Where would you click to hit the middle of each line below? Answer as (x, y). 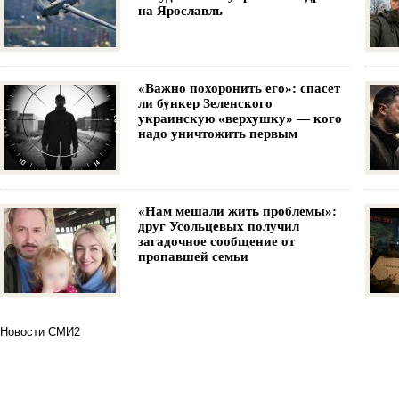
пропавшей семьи (193, 256)
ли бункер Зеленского (205, 103)
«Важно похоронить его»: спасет (239, 88)
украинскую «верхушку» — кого (240, 118)
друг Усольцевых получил (219, 226)
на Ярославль (180, 10)
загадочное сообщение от (216, 241)
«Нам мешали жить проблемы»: (237, 211)
